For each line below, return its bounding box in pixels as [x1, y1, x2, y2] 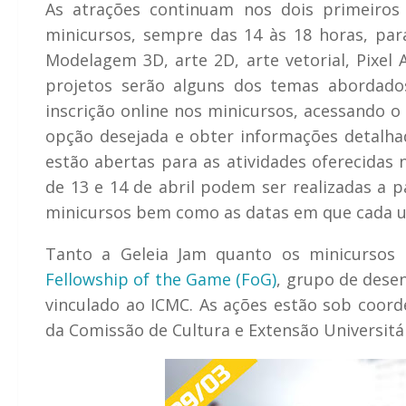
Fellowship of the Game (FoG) [45, 267, 277, 290]
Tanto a [45, 242, 121, 265]
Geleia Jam [120, 242, 208, 265]
